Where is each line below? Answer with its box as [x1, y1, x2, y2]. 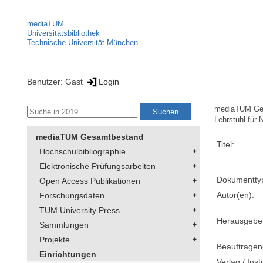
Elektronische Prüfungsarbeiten [39, 161, 156, 171]
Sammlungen [39, 220, 89, 230]
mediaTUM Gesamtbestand [36, 132, 144, 142]
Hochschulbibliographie [39, 147, 126, 157]
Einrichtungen [39, 249, 96, 259]
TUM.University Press [39, 205, 120, 215]
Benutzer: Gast [27, 76, 85, 86]
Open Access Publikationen [39, 176, 140, 186]
